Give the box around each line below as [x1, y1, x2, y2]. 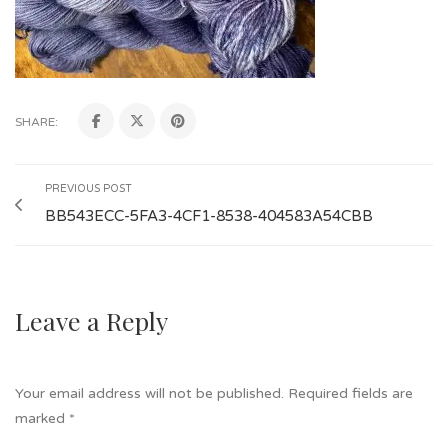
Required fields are [288, 385, 413, 403]
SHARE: [15, 115, 58, 130]
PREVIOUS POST [45, 182, 132, 196]
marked [15, 410, 69, 428]
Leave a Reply [15, 304, 168, 338]
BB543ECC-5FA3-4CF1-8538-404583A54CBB [45, 207, 373, 226]
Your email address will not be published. [15, 385, 284, 403]
